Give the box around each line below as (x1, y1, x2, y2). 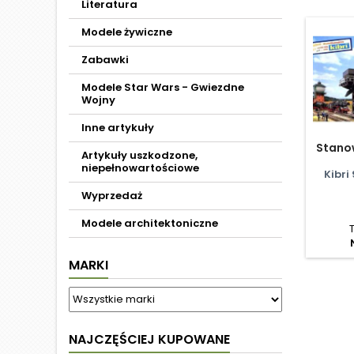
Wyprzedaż (81, 188, 142, 203)
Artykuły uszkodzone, (81, 148, 198, 163)
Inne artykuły (81, 120, 154, 135)
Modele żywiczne (81, 24, 172, 40)
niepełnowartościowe (81, 160, 199, 175)
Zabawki (81, 52, 129, 67)
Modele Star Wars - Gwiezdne (81, 80, 244, 95)
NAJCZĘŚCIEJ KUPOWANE (69, 330, 230, 348)
